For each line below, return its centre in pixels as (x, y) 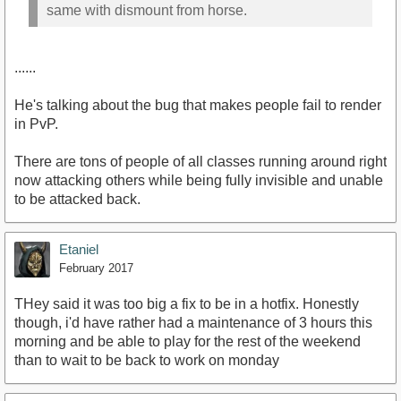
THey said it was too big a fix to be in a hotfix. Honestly (187, 304)
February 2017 (96, 269)
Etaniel (79, 250)
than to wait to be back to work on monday (147, 361)
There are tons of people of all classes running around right (200, 162)
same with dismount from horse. (147, 10)
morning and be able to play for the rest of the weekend (188, 342)
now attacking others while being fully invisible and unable (199, 181)
